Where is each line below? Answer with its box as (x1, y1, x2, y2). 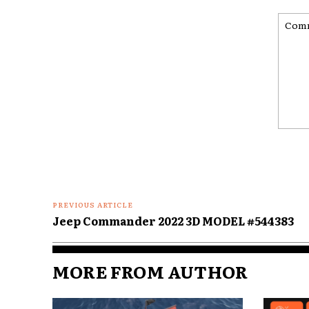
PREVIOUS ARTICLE (52, 199, 133, 210)
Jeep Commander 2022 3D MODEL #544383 (52, 212, 294, 230)
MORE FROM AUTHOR (52, 259, 248, 285)
